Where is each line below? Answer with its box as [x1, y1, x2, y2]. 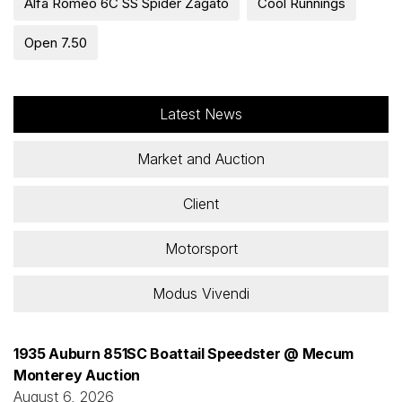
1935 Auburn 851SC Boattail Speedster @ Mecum [13, 344, 354, 363]
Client [183, 194, 219, 213]
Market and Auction [137, 149, 265, 168]
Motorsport [164, 239, 238, 258]
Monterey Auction [13, 365, 140, 384]
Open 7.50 [24, 33, 87, 51]
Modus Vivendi [153, 284, 249, 302]
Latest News [160, 104, 242, 123]
